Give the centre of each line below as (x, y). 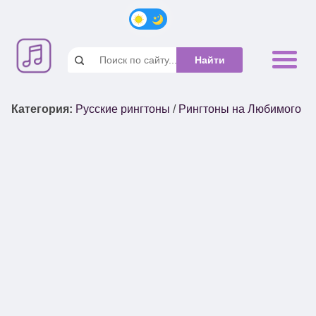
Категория (40, 109)
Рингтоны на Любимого (240, 109)
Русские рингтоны (123, 109)
